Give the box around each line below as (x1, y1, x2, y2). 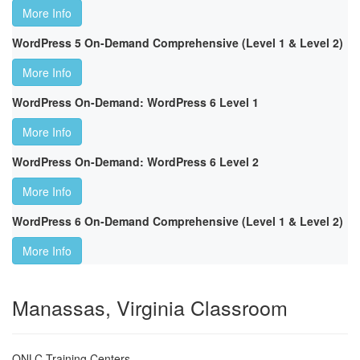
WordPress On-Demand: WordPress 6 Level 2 (12, 153, 259, 170)
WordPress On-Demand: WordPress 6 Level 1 (12, 94, 259, 111)
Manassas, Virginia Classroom (12, 292, 288, 322)
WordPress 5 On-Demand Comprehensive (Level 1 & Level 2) (12, 35, 343, 51)
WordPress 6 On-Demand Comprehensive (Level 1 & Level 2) (12, 213, 343, 230)
